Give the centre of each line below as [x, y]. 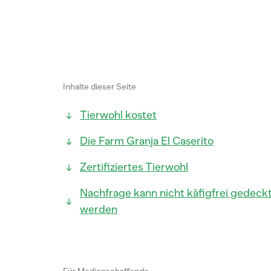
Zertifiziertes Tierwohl [134, 167]
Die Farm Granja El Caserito [147, 141]
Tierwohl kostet [118, 115]
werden [99, 209]
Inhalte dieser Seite [100, 87]
